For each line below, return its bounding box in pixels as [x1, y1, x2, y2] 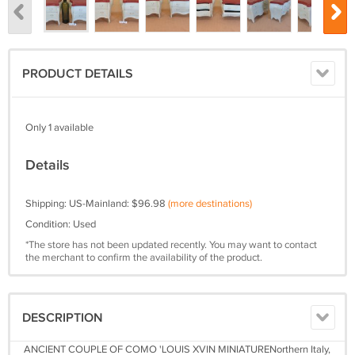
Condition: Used [25, 218, 96, 231]
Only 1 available [25, 121, 94, 135]
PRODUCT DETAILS [22, 67, 133, 82]
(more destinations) [168, 197, 252, 211]
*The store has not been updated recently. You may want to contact [25, 239, 317, 252]
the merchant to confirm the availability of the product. [25, 251, 262, 265]
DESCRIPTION [22, 311, 103, 326]
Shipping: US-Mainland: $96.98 [25, 197, 168, 211]
